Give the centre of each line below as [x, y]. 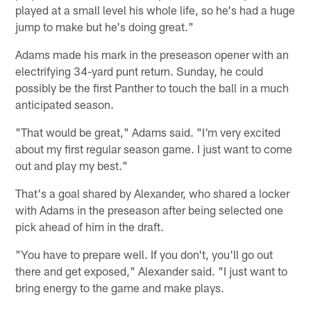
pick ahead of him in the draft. [90, 226]
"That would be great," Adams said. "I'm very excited [148, 132]
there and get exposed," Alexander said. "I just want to [152, 270]
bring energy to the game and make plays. [120, 287]
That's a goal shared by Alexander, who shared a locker [153, 193]
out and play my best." [72, 165]
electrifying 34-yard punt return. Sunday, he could [140, 70]
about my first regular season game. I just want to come [154, 148]
